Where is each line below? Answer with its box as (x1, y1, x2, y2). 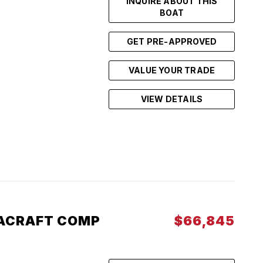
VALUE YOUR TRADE (128, 65, 215, 75)
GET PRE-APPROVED (126, 36, 217, 46)
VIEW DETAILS (140, 94, 203, 104)
